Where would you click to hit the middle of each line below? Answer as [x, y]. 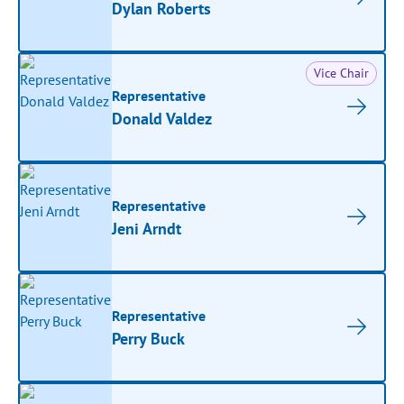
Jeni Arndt [147, 228]
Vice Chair [341, 73]
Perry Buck [149, 338]
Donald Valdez [162, 118]
